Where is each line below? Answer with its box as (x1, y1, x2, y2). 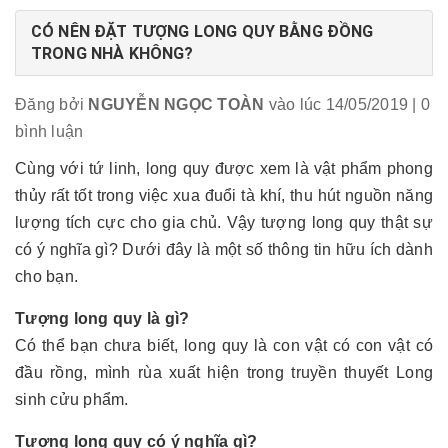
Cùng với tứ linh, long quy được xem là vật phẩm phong (15, 160, 433, 177)
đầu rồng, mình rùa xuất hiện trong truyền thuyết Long (15, 364, 433, 381)
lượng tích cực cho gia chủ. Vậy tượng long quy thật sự (15, 214, 433, 231)
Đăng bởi (15, 96, 89, 113)
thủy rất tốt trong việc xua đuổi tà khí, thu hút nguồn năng (15, 187, 433, 204)
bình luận (15, 123, 84, 140)
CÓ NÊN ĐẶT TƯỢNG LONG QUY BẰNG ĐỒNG (31, 22, 374, 41)
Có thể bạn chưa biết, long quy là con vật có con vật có (15, 337, 433, 354)
